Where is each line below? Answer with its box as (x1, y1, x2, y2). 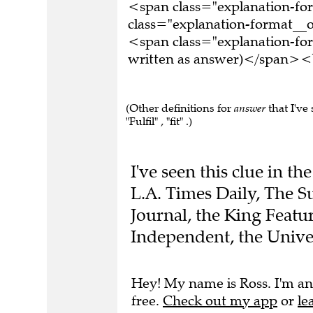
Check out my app (163, 291, 277, 310)
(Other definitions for (126, 101, 234, 115)
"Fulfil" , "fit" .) (126, 115, 192, 128)
